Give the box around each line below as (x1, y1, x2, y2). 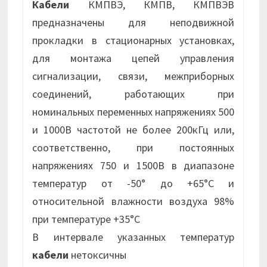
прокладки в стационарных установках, (32, 33, 235, 48)
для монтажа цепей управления (32, 51, 235, 66)
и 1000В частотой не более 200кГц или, (32, 123, 235, 137)
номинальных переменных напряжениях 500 (32, 105, 235, 119)
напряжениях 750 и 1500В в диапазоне (32, 159, 235, 173)
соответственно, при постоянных (32, 141, 235, 155)
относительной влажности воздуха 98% (32, 194, 235, 209)
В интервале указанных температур (32, 230, 235, 244)
